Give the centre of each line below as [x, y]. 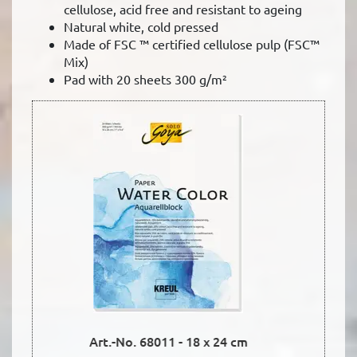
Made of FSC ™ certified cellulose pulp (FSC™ [192, 44]
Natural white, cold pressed [141, 27]
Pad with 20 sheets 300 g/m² [145, 79]
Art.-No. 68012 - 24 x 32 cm [178, 341]
